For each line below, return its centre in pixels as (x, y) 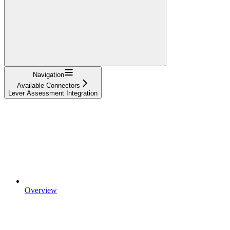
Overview (41, 190)
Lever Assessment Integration (53, 93)
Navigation (48, 74)
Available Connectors (48, 85)
